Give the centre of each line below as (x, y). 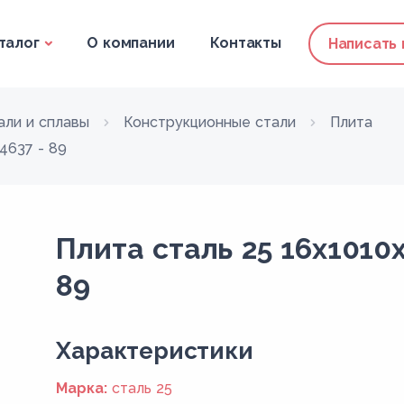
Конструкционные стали (210, 122)
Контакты (246, 43)
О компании (131, 43)
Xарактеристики (155, 351)
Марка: (82, 388)
